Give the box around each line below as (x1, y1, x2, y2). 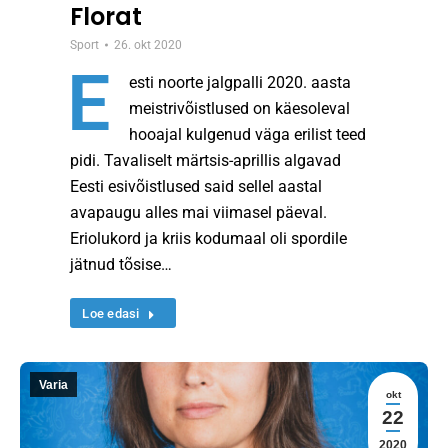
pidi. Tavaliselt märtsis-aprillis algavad (70, 151, 342, 171)
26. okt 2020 (114, 38, 183, 53)
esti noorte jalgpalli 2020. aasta (129, 73, 352, 93)
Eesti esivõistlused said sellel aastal (70, 177, 323, 197)
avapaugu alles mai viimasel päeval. (70, 203, 328, 223)
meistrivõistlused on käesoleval (129, 99, 351, 119)
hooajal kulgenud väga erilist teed (129, 125, 367, 145)
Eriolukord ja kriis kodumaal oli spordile (70, 229, 348, 249)
